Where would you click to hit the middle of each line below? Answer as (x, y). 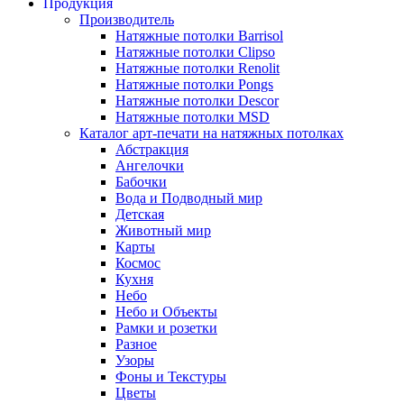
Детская (140, 214)
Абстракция (152, 149)
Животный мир (163, 230)
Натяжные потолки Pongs (194, 84)
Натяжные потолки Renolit (197, 68)
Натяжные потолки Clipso (195, 52)
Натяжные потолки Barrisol (199, 36)
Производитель (127, 19)
